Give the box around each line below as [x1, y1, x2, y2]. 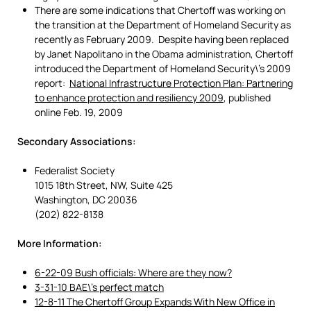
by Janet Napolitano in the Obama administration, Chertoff [35, 47, 293, 61]
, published [224, 91, 271, 105]
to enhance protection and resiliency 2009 [35, 91, 224, 105]
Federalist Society [35, 164, 115, 178]
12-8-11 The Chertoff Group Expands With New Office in [35, 295, 275, 309]
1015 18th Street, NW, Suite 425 [35, 178, 173, 192]
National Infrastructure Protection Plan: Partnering [69, 76, 293, 90]
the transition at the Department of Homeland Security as [35, 18, 291, 32]
